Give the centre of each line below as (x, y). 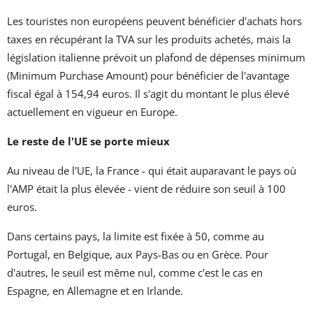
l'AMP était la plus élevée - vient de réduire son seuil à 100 (146, 188)
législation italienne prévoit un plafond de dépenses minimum (156, 57)
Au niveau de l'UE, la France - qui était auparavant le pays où (152, 170)
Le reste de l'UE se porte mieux (88, 141)
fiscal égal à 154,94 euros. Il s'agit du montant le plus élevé (148, 93)
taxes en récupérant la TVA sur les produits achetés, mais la (149, 39)
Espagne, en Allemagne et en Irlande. (95, 290)
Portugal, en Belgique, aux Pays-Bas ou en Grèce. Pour (138, 254)
